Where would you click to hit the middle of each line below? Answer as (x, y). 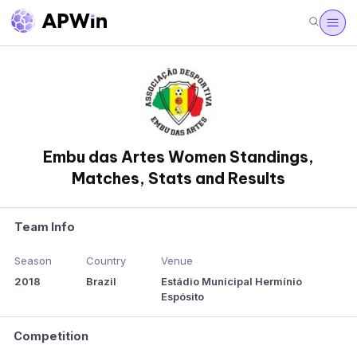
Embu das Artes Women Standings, (178, 157)
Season (33, 261)
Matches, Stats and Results (178, 179)
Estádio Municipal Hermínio (231, 282)
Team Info (45, 228)
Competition (51, 336)
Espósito (182, 297)
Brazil (102, 282)
